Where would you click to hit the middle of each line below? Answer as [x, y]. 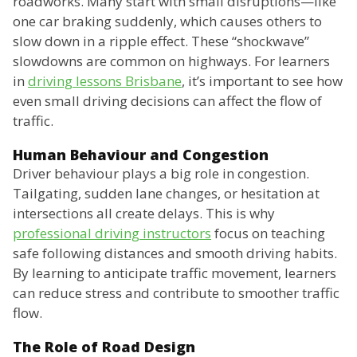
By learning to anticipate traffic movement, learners [175, 273]
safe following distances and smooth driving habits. [175, 253]
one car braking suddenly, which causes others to [167, 22]
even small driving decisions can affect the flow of [167, 101]
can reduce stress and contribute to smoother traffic [176, 293]
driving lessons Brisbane [105, 81]
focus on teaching [268, 233]
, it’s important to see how [262, 81]
